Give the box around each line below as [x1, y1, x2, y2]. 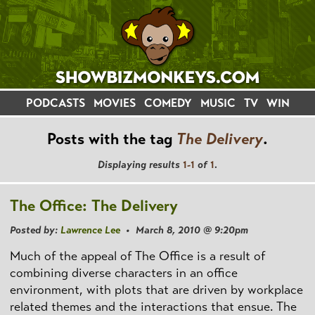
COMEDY [143, 96, 192, 110]
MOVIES [93, 96, 136, 110]
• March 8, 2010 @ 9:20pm [120, 223, 248, 236]
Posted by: [10, 223, 60, 236]
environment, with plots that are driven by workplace [10, 281, 303, 297]
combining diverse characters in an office [10, 264, 238, 281]
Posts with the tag [47, 129, 176, 148]
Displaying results [98, 157, 183, 171]
